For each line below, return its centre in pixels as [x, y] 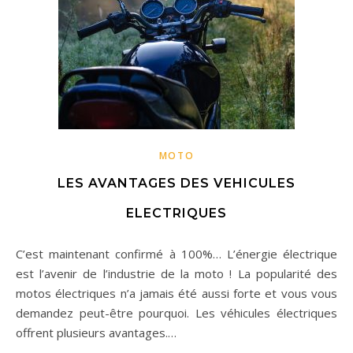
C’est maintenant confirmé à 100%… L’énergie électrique [20, 254]
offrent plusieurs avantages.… [96, 333]
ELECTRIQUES [176, 213]
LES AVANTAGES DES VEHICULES [176, 183]
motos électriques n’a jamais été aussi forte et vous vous [176, 293]
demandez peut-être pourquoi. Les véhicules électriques [176, 313]
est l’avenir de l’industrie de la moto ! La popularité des [176, 273]
